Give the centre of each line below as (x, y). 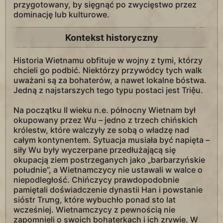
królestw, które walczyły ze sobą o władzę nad (101, 130)
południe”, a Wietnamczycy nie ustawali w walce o (108, 170)
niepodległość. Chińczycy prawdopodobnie (96, 180)
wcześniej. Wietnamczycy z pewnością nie (94, 210)
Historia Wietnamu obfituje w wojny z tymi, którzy (108, 60)
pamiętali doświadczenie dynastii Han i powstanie (108, 190)
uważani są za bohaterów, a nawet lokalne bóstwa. (110, 80)
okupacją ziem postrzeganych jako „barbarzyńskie (109, 160)
